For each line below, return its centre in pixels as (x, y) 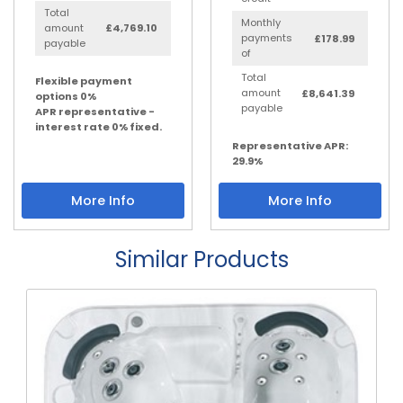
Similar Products (201, 260)
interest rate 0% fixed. (99, 126)
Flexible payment (84, 81)
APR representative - (95, 111)
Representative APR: (290, 146)
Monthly (261, 23)
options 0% (66, 96)
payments (267, 38)
